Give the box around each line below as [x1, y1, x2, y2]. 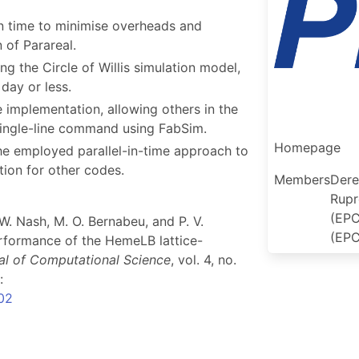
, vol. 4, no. [171, 252, 236, 268]
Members [274, 171, 330, 188]
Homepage [274, 139, 341, 156]
